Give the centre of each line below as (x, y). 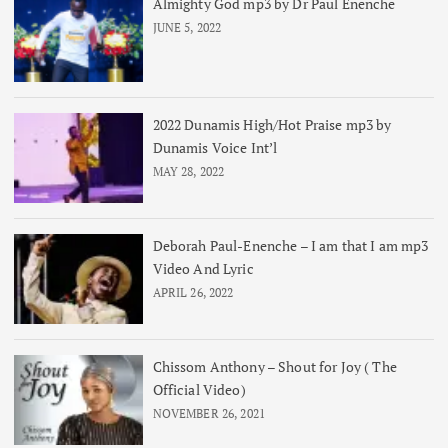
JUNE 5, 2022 (187, 27)
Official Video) (199, 389)
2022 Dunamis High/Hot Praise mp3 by (272, 124)
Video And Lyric (203, 268)
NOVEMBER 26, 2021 (209, 413)
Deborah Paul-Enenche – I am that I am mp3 (290, 245)
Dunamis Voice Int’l (215, 147)
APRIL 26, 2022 (193, 292)
